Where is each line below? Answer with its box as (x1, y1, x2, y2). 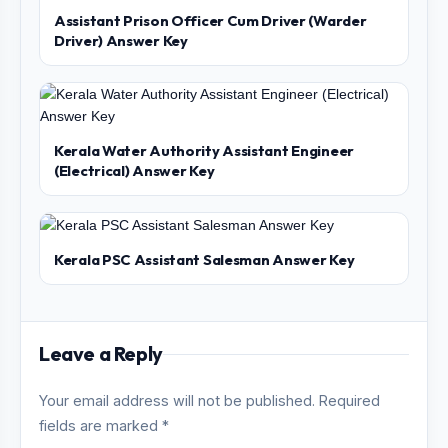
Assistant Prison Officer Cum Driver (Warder (54, 11, 367, 30)
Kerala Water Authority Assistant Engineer (54, 141, 354, 160)
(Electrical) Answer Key (54, 161, 215, 180)
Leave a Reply (39, 341, 163, 367)
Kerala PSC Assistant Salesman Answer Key (54, 250, 355, 270)
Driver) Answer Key (54, 31, 188, 50)
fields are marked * (39, 417, 169, 435)
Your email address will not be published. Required (39, 392, 380, 410)
